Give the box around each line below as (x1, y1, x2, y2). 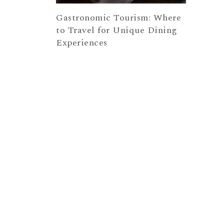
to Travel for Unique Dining (56, 23, 177, 37)
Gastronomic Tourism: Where (56, 11, 181, 25)
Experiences (56, 36, 107, 50)
